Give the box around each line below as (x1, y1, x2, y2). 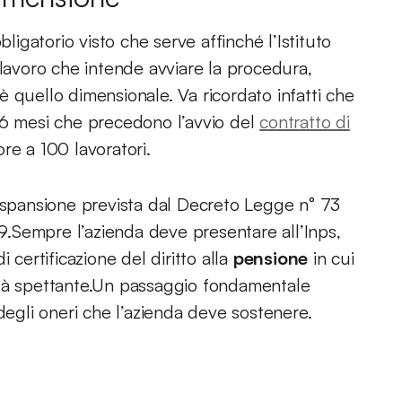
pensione (232, 247, 309, 269)
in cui (308, 247, 354, 269)
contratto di (259, 110, 350, 133)
